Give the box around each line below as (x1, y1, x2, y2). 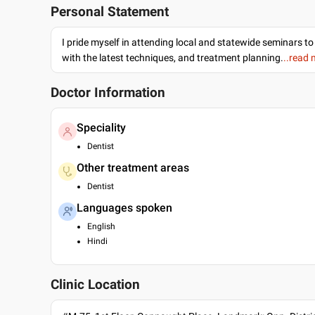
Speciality (77, 121, 126, 134)
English (87, 221, 115, 231)
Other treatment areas (77, 161, 189, 174)
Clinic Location (51, 277, 140, 292)
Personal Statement (51, 4, 169, 20)
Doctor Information (51, 85, 165, 101)
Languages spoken (77, 201, 172, 214)
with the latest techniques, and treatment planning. (62, 52, 283, 63)
